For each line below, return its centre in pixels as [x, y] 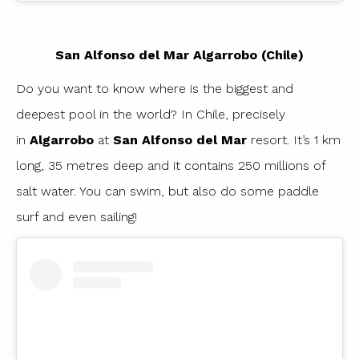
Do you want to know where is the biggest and [155, 89]
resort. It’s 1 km [294, 140]
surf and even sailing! [77, 217]
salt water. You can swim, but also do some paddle [167, 192]
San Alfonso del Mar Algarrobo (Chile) [179, 55]
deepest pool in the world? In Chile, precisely [151, 115]
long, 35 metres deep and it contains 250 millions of [171, 166]
